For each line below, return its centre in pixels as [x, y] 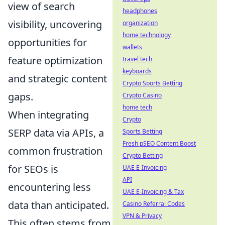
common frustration [55, 151]
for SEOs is [33, 169]
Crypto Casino [142, 95]
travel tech [137, 59]
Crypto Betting [143, 155]
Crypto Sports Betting [152, 83]
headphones [140, 11]
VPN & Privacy [142, 216]
